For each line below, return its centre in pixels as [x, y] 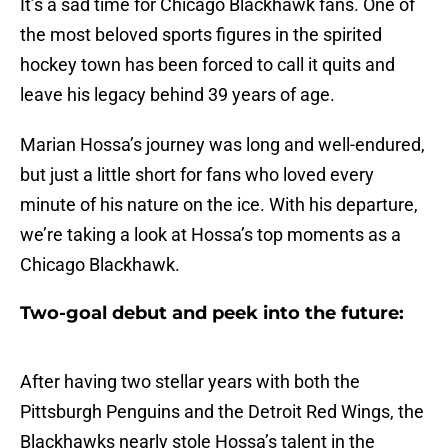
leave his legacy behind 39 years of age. [177, 95]
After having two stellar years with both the [190, 382]
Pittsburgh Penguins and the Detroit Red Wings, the [222, 412]
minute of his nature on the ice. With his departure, [219, 205]
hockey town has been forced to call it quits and [207, 65]
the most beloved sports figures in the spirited [201, 35]
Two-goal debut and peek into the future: [212, 313]
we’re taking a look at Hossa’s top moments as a [210, 235]
